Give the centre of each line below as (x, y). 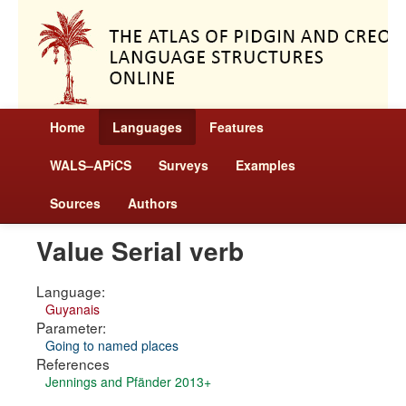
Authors (153, 203)
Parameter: (71, 327)
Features (237, 127)
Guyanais (72, 309)
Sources (75, 203)
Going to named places (112, 345)
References (73, 363)
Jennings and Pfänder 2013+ (128, 382)
